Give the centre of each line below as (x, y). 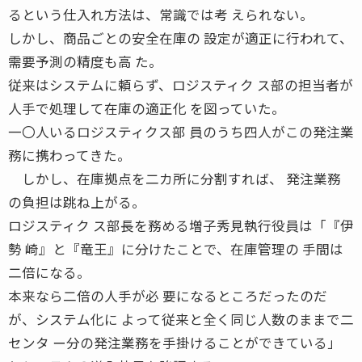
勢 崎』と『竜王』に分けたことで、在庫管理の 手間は (176, 248)
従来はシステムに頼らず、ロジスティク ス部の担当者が (181, 84)
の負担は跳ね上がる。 (77, 202)
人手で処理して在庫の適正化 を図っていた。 (147, 108)
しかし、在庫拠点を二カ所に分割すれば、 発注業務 (175, 178)
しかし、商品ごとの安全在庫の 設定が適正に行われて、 (181, 38)
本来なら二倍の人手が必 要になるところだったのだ (168, 295)
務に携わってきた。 (69, 155)
